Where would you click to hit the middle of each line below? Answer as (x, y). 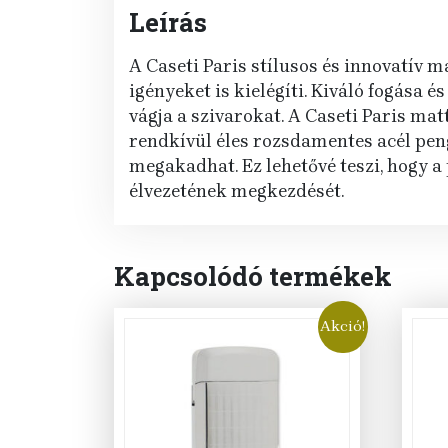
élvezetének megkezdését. (236, 191)
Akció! (343, 326)
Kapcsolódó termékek (253, 276)
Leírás (168, 22)
